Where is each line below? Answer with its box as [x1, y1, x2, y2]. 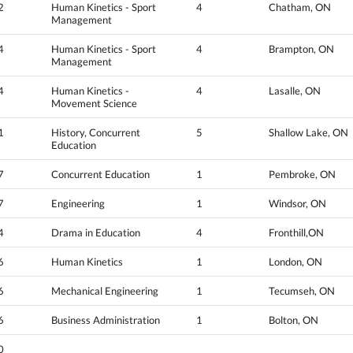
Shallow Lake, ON [269, 125, 348, 139]
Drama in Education [51, 225, 140, 239]
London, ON [269, 255, 322, 268]
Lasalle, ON [269, 84, 321, 97]
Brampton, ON [269, 42, 334, 55]
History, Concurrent [51, 125, 140, 139]
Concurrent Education [51, 167, 150, 180]
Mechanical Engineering [51, 284, 158, 297]
